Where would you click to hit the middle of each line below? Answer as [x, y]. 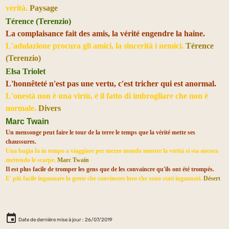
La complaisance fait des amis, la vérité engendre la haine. [105, 33]
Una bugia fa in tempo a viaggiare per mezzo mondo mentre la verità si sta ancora [112, 151]
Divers [50, 108]
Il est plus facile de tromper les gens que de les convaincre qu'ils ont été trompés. [110, 169]
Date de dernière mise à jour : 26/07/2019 [65, 219]
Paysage [44, 8]
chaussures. [21, 141]
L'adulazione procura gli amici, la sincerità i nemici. [95, 45]
